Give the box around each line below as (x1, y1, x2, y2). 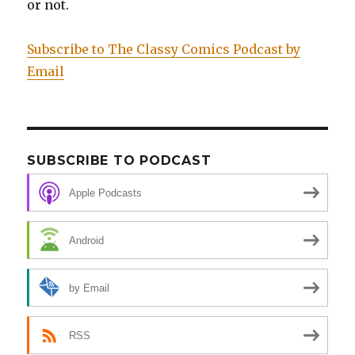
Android (69, 234, 105, 246)
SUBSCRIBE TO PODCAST (27, 153, 212, 169)
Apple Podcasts (69, 186, 143, 199)
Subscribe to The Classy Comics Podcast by (27, 41, 301, 58)
